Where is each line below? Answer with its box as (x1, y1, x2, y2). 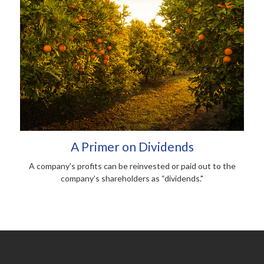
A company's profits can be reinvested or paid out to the (28, 160, 236, 171)
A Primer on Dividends (70, 138, 194, 154)
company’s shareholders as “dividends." (61, 173, 203, 183)
